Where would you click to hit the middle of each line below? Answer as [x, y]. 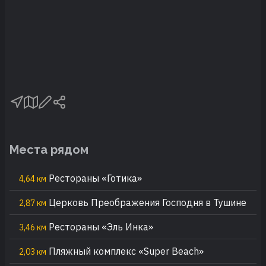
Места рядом [49, 149]
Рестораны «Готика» [94, 178]
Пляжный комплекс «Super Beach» [125, 251]
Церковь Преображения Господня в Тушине [146, 202]
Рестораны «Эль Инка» [100, 227]
